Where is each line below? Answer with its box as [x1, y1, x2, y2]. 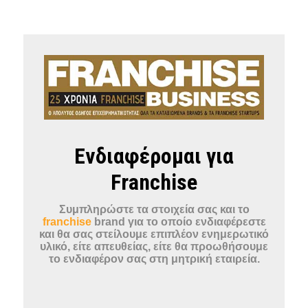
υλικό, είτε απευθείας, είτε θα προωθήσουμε [40, 241, 268, 253]
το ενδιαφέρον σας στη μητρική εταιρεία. [48, 253, 260, 265]
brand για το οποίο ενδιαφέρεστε [91, 216, 266, 228]
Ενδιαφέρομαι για [74, 143, 234, 170]
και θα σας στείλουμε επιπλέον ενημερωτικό [39, 228, 269, 241]
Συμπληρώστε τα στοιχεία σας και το [58, 203, 250, 216]
